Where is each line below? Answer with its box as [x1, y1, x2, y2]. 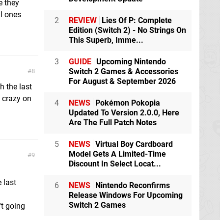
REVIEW [69, 16, 97, 26]
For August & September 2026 [69, 77, 176, 86]
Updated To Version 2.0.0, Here [69, 108, 179, 118]
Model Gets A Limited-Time [69, 149, 166, 159]
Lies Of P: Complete [100, 16, 172, 26]
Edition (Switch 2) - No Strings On [69, 26, 186, 35]
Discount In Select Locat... [69, 159, 161, 169]
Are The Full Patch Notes [69, 118, 157, 128]
